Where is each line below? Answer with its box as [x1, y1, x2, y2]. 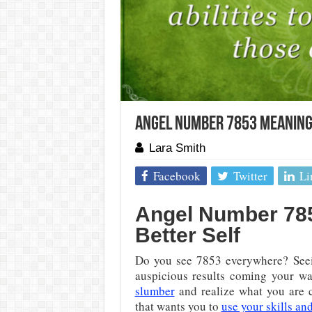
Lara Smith [148, 141, 205, 155]
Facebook [153, 168, 201, 184]
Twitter [233, 168, 267, 184]
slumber [134, 283, 175, 299]
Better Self [134, 224, 246, 247]
